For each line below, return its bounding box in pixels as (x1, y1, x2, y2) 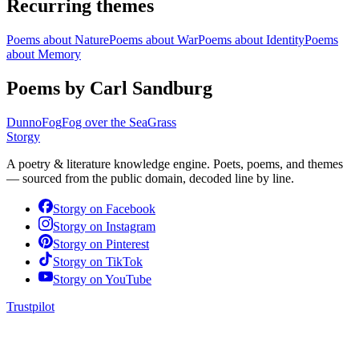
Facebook (106, 202, 155, 216)
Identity (266, 33, 305, 47)
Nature (75, 33, 109, 47)
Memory (38, 47, 81, 62)
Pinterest (106, 237, 149, 252)
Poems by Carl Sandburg (6, 78, 212, 99)
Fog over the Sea (62, 115, 147, 130)
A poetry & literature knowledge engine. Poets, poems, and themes (6, 157, 343, 171)
